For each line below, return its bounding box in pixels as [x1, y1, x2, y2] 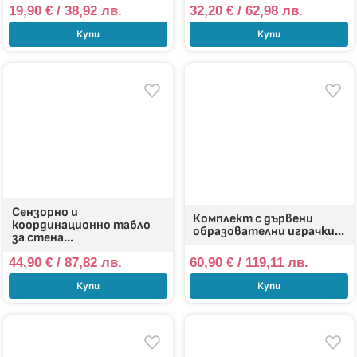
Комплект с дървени [193, 210, 314, 226]
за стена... [12, 229, 74, 245]
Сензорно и [12, 204, 79, 220]
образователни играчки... [193, 223, 345, 239]
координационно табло [12, 217, 151, 233]
